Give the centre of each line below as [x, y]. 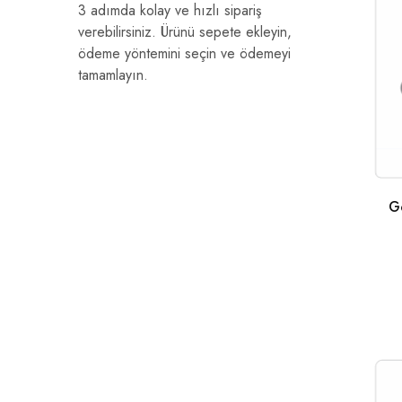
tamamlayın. [113, 75]
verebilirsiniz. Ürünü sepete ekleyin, [185, 32]
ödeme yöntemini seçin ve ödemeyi [184, 53]
